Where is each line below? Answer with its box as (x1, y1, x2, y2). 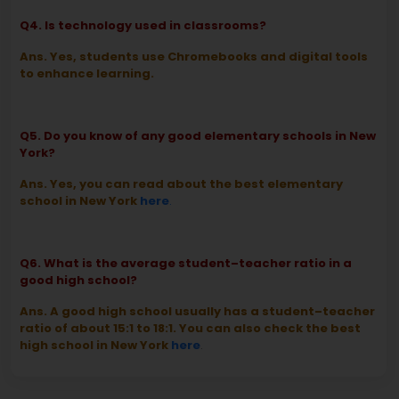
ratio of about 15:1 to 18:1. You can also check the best (20, 320, 361, 338)
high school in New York (20, 337, 171, 354)
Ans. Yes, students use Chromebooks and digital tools (20, 48, 368, 66)
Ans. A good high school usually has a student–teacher (20, 303, 375, 321)
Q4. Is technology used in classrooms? (20, 17, 266, 35)
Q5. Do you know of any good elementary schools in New (20, 127, 376, 145)
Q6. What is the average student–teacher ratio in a (20, 255, 352, 273)
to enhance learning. (20, 65, 154, 83)
